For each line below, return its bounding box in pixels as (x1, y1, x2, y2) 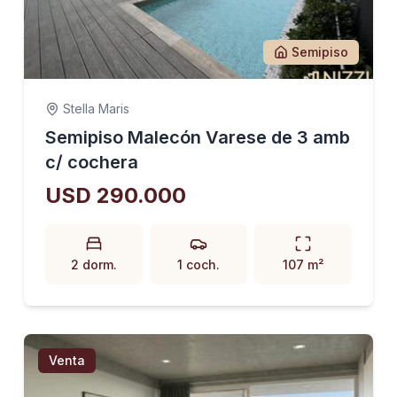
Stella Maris (62, 101, 129, 116)
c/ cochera (44, 152, 138, 173)
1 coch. (176, 257, 220, 272)
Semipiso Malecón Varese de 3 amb (44, 127, 350, 148)
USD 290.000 (44, 183, 186, 208)
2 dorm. (70, 257, 117, 272)
